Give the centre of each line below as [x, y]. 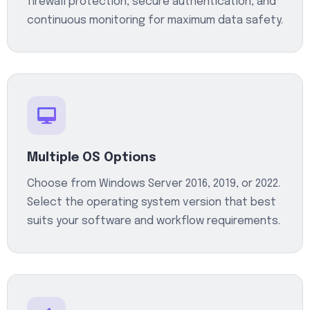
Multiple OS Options [92, 158]
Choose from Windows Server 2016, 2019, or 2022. [154, 184]
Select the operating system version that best [152, 202]
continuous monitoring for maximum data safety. [155, 20]
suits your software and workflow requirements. [154, 221]
